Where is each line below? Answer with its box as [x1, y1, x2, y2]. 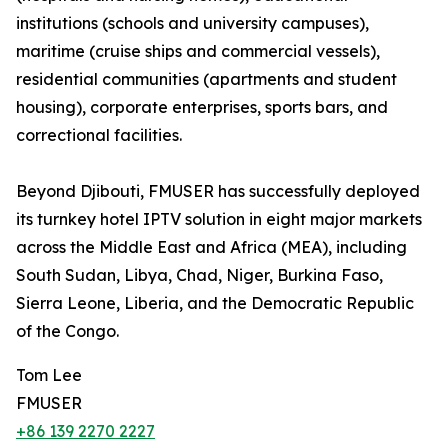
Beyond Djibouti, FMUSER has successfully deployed [16, 181, 420, 202]
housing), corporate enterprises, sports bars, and [16, 97, 388, 118]
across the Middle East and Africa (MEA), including [16, 237, 407, 258]
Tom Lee [16, 365, 82, 386]
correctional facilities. [16, 125, 182, 146]
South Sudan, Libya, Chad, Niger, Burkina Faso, [16, 265, 383, 286]
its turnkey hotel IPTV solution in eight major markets [16, 209, 422, 230]
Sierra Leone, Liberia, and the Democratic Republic [16, 293, 414, 314]
